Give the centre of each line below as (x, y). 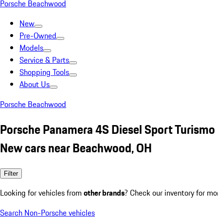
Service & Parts (44, 60)
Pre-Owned (38, 36)
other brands (104, 192)
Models (31, 48)
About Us (35, 84)
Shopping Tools (44, 72)
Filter (11, 173)
